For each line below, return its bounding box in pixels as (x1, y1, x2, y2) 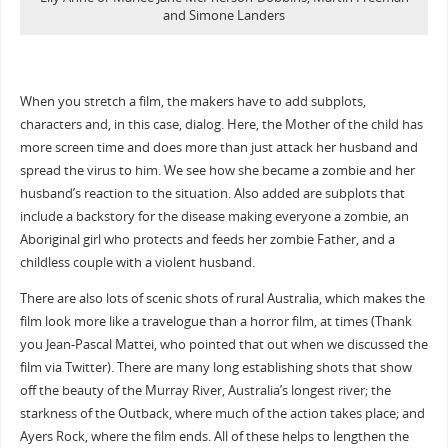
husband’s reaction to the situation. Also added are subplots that (19, 185, 405, 203)
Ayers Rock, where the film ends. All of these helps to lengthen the (19, 427, 409, 445)
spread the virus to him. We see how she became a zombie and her (19, 162, 415, 180)
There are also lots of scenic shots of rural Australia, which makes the (19, 289, 425, 307)
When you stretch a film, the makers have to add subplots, (19, 93, 366, 111)
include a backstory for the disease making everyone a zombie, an (19, 208, 409, 226)
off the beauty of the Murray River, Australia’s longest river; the (19, 381, 391, 399)
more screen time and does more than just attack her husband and (19, 139, 418, 157)
